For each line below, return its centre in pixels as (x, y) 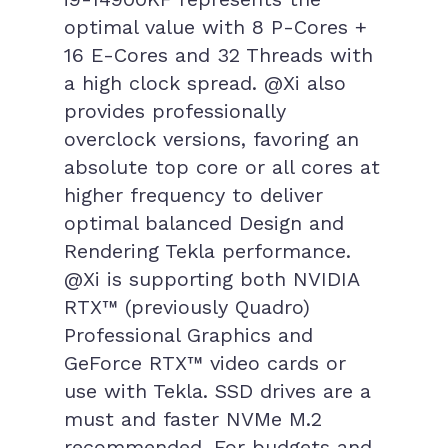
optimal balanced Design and (204, 223)
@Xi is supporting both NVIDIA (211, 279)
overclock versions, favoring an (211, 139)
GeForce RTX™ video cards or (205, 363)
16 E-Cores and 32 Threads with (218, 55)
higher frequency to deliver (193, 195)
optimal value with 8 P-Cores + (215, 27)
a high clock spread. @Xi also (205, 83)
